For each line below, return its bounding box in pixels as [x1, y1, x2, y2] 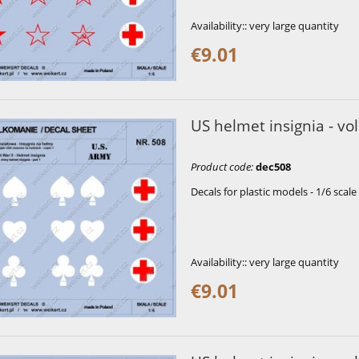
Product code [190, 159, 251, 174]
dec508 [255, 159, 291, 174]
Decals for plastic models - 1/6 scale [190, 184, 357, 199]
